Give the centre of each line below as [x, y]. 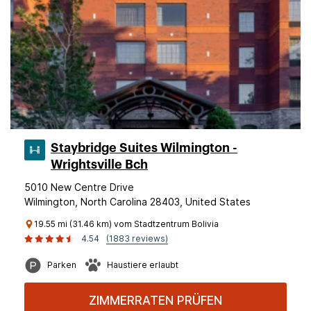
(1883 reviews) [137, 238]
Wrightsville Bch [99, 165]
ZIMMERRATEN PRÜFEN [155, 301]
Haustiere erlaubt [143, 265]
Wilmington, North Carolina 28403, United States [137, 202]
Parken [62, 265]
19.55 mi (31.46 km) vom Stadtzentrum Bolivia [126, 224]
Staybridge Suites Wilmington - [144, 148]
